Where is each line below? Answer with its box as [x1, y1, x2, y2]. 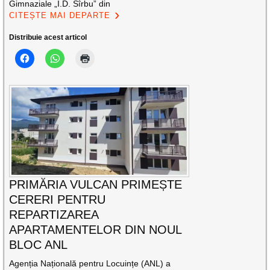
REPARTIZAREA [9, 208, 99, 222]
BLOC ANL [9, 238, 68, 252]
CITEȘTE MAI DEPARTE [9, 10, 111, 20]
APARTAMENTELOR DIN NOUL [9, 223, 182, 237]
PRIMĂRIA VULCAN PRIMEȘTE [9, 178, 183, 192]
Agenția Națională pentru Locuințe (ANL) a [9, 259, 171, 269]
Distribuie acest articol [9, 33, 87, 42]
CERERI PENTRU [9, 193, 106, 207]
